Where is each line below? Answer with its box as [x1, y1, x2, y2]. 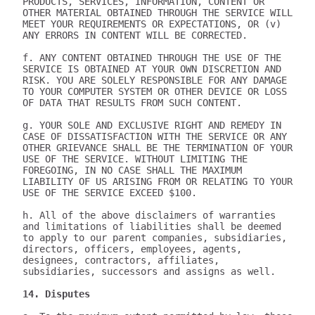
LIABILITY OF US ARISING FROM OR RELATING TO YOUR [22, 176, 292, 187]
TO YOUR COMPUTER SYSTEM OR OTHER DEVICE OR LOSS [22, 86, 287, 97]
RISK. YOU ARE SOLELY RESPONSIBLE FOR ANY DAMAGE [22, 75, 287, 86]
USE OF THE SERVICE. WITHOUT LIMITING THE [22, 153, 247, 165]
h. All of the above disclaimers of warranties [22, 210, 276, 221]
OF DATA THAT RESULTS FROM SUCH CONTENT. [22, 97, 242, 108]
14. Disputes [22, 288, 90, 300]
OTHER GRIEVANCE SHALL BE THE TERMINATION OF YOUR [22, 142, 292, 153]
